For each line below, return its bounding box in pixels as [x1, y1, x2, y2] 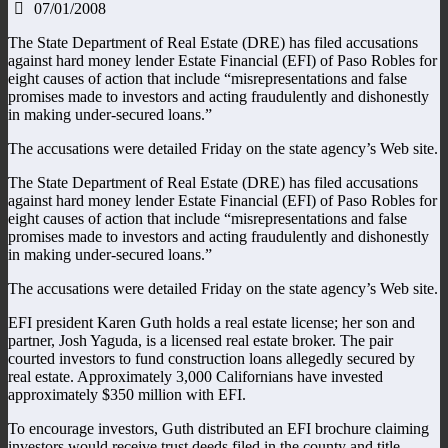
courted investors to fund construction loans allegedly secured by [8, 349, 415, 367]
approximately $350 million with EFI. [8, 385, 246, 403]
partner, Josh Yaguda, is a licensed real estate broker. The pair [8, 331, 393, 349]
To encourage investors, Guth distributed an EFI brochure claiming [8, 419, 429, 437]
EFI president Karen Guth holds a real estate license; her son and [8, 313, 415, 331]
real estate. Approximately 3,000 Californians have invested [8, 367, 383, 385]
